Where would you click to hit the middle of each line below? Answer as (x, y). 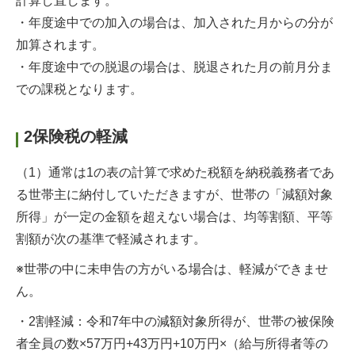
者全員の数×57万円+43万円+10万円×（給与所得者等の (172, 344)
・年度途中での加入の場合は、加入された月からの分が (174, 23)
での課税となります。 (79, 89)
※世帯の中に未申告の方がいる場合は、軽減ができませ (172, 269)
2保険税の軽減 (76, 136)
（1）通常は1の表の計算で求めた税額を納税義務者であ (175, 172)
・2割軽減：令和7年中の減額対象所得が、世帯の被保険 (175, 321)
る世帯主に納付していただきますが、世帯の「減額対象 (174, 195)
